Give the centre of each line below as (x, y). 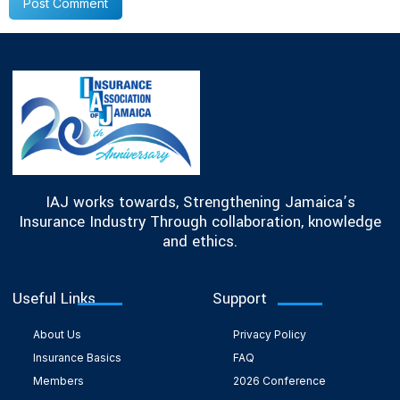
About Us (57, 334)
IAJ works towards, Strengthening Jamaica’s (200, 202)
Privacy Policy (269, 334)
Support (240, 298)
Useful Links (54, 298)
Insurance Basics (77, 357)
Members (58, 380)
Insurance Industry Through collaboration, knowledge (200, 221)
